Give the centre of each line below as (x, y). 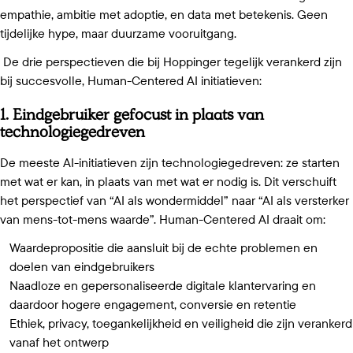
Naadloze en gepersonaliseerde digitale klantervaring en (163, 286)
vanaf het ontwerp (61, 342)
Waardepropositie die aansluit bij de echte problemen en (164, 248)
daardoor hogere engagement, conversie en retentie (155, 305)
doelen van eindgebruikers (84, 267)
